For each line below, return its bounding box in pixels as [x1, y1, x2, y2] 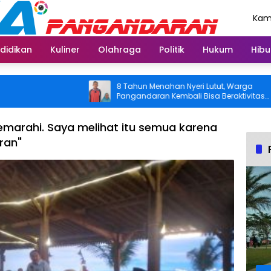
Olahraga [98, 43, 141, 56]
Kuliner [50, 43, 80, 56]
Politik [159, 43, 184, 56]
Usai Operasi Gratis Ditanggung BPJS [88, 100, 226, 111]
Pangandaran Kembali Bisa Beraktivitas [88, 91, 237, 101]
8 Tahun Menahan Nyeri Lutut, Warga [88, 81, 225, 91]
